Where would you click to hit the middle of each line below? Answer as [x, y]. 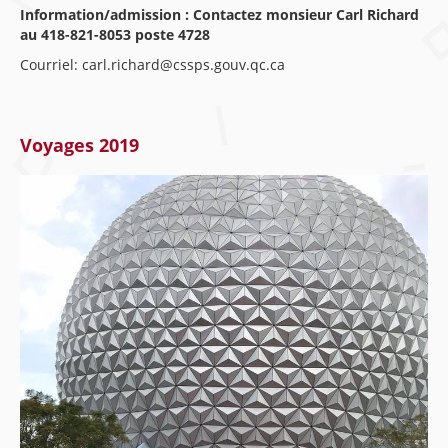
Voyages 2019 [79, 145]
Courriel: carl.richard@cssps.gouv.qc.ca [152, 64]
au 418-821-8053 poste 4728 [115, 34]
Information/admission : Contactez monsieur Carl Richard [219, 14]
